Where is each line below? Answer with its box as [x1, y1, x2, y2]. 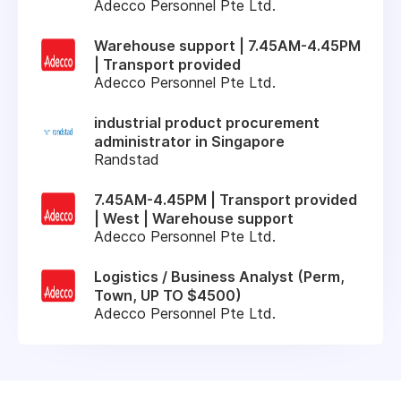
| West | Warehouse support [94, 209, 294, 227]
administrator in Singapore [94, 132, 285, 150]
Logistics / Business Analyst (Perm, [94, 267, 345, 286]
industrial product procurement [94, 113, 320, 132]
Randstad [94, 149, 159, 168]
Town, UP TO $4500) [94, 286, 242, 304]
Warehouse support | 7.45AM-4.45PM [94, 36, 361, 55]
